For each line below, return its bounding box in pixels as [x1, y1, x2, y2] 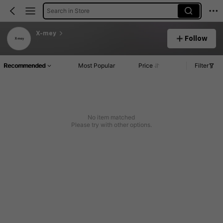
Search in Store [46, 6, 90, 14]
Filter [195, 62, 209, 70]
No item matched [88, 113, 135, 121]
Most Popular [78, 62, 115, 70]
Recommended [3, 62, 45, 70]
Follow [185, 34, 208, 42]
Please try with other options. [71, 121, 152, 129]
